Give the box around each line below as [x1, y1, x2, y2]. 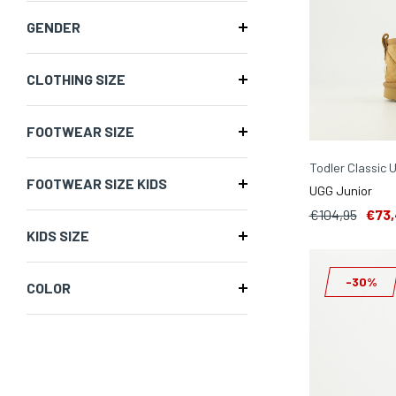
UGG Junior [308, 182, 372, 198]
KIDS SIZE [27, 227, 89, 244]
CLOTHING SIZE [27, 71, 126, 88]
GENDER [27, 19, 80, 35]
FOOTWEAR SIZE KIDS [27, 175, 167, 192]
